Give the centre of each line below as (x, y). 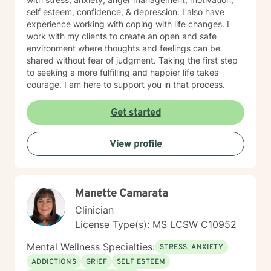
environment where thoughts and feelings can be (123, 48)
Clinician (94, 210)
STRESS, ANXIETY (191, 247)
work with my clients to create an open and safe (122, 36)
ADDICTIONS (54, 262)
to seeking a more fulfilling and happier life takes (122, 72)
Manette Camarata (122, 194)
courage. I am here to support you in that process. (126, 84)
